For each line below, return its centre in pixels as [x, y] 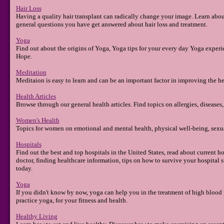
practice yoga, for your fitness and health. [71, 200]
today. [24, 168]
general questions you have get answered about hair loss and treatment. [111, 24]
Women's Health [37, 120]
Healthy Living [36, 216]
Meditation [31, 72]
